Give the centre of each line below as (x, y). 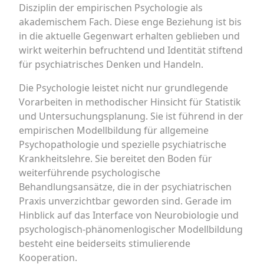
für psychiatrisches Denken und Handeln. (111, 64)
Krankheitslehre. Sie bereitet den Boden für (115, 159)
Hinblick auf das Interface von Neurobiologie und (129, 215)
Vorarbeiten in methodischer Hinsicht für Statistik (130, 102)
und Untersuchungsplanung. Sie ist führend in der (131, 116)
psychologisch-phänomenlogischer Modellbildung (131, 229)
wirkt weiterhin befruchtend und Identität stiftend (131, 50)
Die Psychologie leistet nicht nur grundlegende (123, 88)
